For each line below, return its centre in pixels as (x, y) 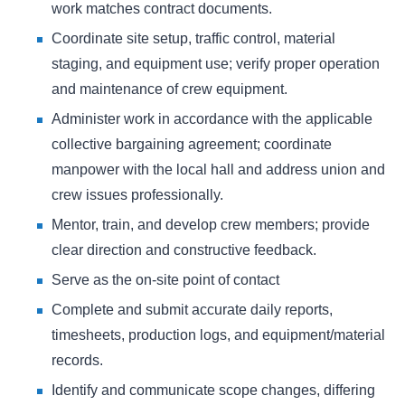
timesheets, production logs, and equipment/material (218, 335)
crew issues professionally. (137, 195)
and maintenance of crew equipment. (170, 89)
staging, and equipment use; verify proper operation (216, 64)
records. (77, 361)
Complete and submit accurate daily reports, (192, 310)
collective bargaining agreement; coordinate (192, 145)
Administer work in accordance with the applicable (212, 119)
